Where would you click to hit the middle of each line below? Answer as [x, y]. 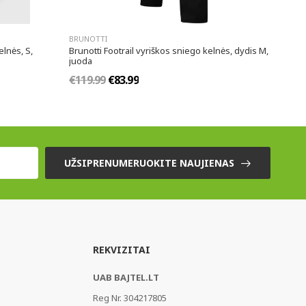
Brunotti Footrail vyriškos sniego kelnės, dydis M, [169, 51]
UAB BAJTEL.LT [126, 278]
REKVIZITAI [121, 250]
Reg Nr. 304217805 [129, 298]
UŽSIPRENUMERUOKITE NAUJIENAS [150, 163]
